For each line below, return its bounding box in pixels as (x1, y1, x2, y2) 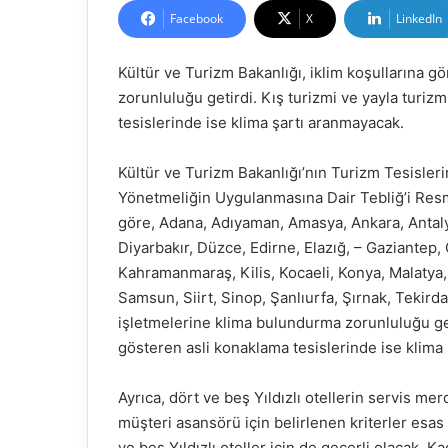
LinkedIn (396, 10, 442, 27)
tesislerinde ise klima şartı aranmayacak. (118, 113, 404, 132)
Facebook (170, 10, 223, 27)
